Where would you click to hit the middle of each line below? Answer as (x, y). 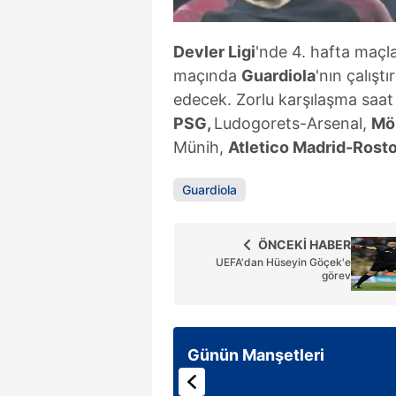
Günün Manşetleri (256, 354)
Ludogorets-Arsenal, (293, 123)
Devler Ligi (214, 52)
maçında (207, 76)
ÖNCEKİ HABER (305, 244)
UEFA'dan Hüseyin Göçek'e (283, 262)
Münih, (201, 147)
